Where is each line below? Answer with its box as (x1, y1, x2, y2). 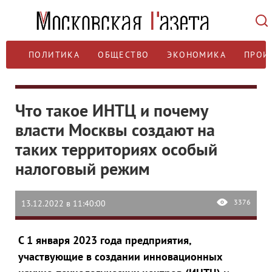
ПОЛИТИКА (29, 49, 80, 60)
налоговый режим (15, 157, 150, 180)
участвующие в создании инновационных (18, 250, 222, 263)
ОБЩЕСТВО (98, 49, 149, 60)
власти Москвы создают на (15, 118, 215, 141)
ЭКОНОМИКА (167, 49, 226, 60)
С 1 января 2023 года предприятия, (18, 233, 191, 247)
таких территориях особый (15, 138, 217, 160)
